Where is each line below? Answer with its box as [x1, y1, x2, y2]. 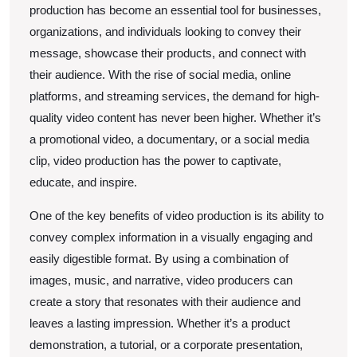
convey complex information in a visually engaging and [29, 229, 312, 244]
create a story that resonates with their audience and [29, 294, 300, 308]
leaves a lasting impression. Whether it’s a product [29, 316, 290, 330]
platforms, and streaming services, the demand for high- [29, 88, 320, 103]
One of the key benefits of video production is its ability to [29, 208, 324, 222]
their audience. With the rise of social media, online [29, 67, 291, 81]
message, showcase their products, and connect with [29, 45, 306, 60]
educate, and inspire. [29, 175, 137, 189]
